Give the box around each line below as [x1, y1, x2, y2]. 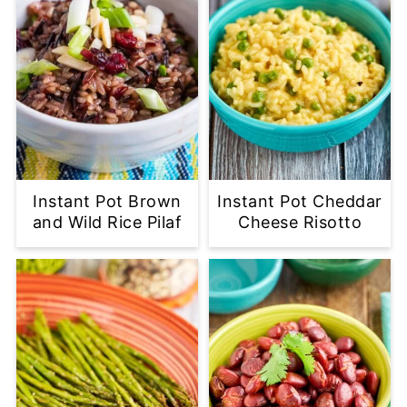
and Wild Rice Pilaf [32, 212, 183, 232]
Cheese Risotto [238, 212, 362, 232]
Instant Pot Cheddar [217, 191, 382, 211]
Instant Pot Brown [33, 191, 182, 211]
